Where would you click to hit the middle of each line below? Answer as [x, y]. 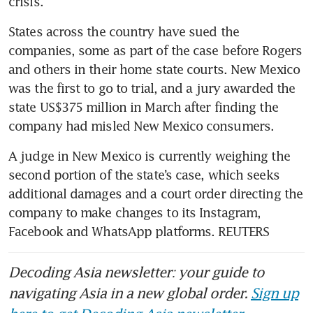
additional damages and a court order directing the [156, 193]
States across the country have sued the [124, 31]
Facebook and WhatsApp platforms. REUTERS [139, 231]
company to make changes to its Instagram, [135, 212]
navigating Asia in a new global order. [130, 292]
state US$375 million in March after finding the [143, 107]
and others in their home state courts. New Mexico [154, 69]
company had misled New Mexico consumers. [141, 125]
